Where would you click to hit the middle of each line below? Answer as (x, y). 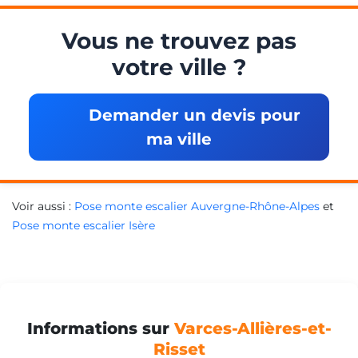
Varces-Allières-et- (253, 328)
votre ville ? (179, 67)
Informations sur (100, 328)
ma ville (179, 139)
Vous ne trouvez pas (179, 40)
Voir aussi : (43, 206)
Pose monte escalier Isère (84, 225)
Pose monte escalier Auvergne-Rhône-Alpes (197, 206)
